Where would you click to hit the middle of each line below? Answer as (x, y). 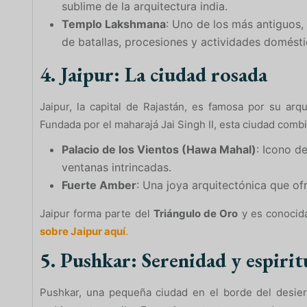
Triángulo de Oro (196, 213)
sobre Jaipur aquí (83, 231)
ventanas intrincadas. (116, 167)
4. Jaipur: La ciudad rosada (153, 74)
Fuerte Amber (99, 185)
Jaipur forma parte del (97, 213)
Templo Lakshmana (114, 24)
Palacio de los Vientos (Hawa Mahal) (159, 149)
